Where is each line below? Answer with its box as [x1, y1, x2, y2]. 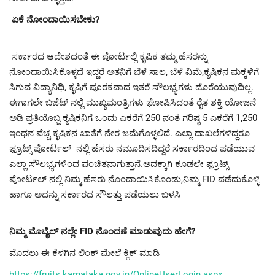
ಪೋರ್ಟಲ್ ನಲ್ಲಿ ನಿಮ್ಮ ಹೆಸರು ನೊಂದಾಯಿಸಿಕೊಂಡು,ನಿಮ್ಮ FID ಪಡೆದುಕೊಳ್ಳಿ [9, 173, 260, 185]
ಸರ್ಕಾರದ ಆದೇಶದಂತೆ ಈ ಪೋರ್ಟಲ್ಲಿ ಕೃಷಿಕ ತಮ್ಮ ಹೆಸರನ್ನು [9, 50, 207, 62]
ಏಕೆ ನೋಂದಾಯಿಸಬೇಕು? [12, 14, 99, 25]
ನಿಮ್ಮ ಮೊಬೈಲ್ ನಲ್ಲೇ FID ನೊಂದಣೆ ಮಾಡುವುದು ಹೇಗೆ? [9, 225, 195, 237]
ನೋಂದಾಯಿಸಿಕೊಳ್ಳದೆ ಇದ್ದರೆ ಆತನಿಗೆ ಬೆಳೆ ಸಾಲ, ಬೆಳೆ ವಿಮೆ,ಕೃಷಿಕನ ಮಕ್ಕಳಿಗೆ [9, 66, 259, 77]
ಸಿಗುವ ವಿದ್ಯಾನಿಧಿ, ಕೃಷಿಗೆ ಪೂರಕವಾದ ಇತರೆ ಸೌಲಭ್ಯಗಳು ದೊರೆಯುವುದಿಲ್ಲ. [9, 81, 254, 93]
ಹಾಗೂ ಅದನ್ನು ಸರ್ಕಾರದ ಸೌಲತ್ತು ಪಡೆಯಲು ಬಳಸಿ [9, 188, 180, 200]
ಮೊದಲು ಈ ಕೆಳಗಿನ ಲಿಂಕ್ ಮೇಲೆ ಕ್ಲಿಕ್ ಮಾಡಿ [9, 247, 160, 258]
